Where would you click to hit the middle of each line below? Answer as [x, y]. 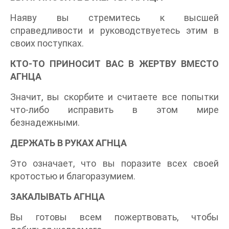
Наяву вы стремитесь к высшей [114, 18]
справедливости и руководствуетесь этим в [114, 31]
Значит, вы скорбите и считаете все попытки [114, 97]
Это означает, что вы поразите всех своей [114, 164]
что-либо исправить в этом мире [114, 110]
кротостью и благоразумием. [73, 176]
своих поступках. [47, 43]
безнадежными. [45, 123]
